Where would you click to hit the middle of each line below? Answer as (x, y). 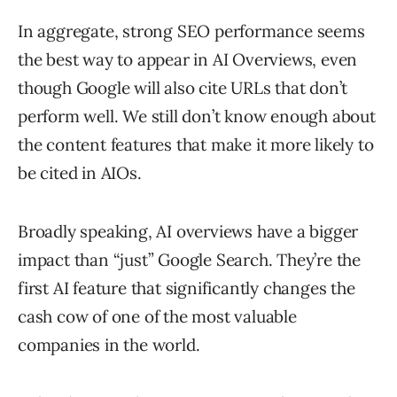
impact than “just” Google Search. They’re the (189, 259)
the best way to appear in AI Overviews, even (188, 59)
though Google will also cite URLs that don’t (183, 87)
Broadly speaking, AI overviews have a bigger (188, 231)
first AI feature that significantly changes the (187, 288)
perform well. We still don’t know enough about (197, 116)
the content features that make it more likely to (196, 144)
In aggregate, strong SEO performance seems (191, 31)
